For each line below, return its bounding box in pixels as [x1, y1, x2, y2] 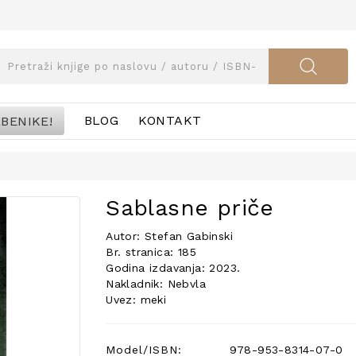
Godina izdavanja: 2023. [106, 261, 241, 274]
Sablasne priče [106, 195, 274, 221]
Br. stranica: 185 [106, 246, 196, 258]
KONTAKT [137, 113, 202, 128]
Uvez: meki [106, 293, 167, 306]
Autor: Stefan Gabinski [106, 230, 233, 242]
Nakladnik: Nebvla [106, 277, 206, 290]
